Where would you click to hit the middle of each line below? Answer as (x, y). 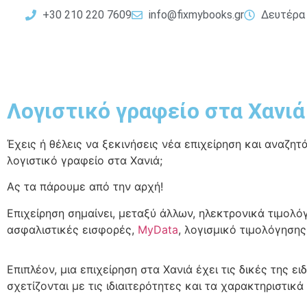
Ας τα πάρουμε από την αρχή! (85, 187)
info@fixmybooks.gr (196, 15)
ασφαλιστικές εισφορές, (72, 229)
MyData (158, 229)
